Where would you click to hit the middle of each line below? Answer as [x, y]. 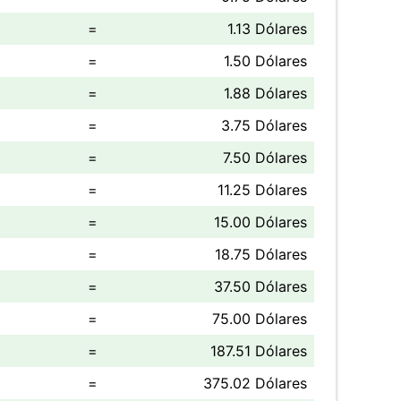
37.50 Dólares [260, 286]
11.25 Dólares [262, 190]
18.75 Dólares [261, 254]
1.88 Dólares [265, 93]
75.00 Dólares [260, 319]
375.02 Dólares [255, 383]
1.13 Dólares [267, 29]
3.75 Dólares [264, 125]
